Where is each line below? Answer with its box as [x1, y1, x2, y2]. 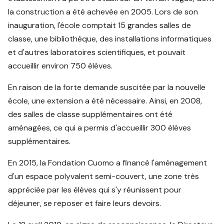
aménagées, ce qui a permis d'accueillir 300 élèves [8, 122, 191, 133]
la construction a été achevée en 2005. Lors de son [8, 6, 198, 17]
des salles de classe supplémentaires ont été [8, 109, 173, 120]
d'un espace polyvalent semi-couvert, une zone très [8, 171, 199, 182]
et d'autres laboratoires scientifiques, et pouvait [8, 47, 186, 58]
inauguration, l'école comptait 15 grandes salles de [8, 20, 191, 31]
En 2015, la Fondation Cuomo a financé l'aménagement [8, 157, 207, 168]
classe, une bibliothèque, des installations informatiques [8, 33, 212, 44]
